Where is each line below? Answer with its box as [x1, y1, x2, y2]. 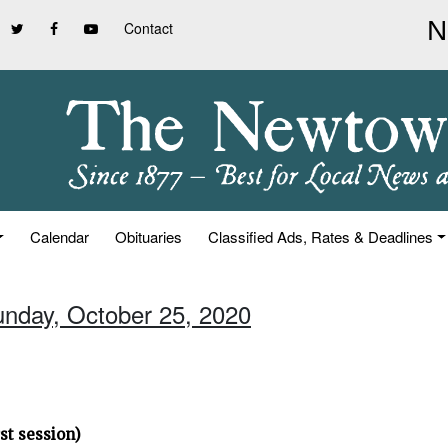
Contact [124, 18, 173, 38]
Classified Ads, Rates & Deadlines [208, 226, 434, 247]
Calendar [30, 226, 90, 247]
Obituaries [115, 226, 183, 247]
